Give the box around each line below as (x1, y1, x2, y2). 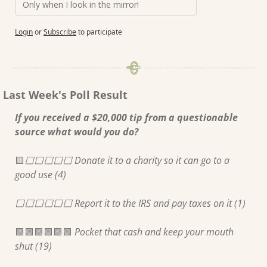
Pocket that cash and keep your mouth (72, 225, 234, 239)
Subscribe (44, 26, 76, 37)
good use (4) (15, 168, 69, 182)
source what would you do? (15, 125, 138, 139)
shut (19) (15, 240, 54, 253)
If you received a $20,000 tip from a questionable (15, 111, 238, 125)
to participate (78, 26, 122, 37)
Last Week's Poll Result (3, 88, 128, 103)
